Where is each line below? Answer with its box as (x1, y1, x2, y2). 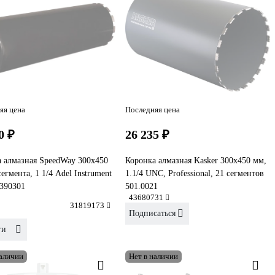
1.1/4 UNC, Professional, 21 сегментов (125, 168, 264, 178)
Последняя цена (125, 104, 180, 114)
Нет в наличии (129, 251, 178, 261)
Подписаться (129, 208, 176, 218)
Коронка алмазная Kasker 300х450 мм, (125, 155, 266, 165)
